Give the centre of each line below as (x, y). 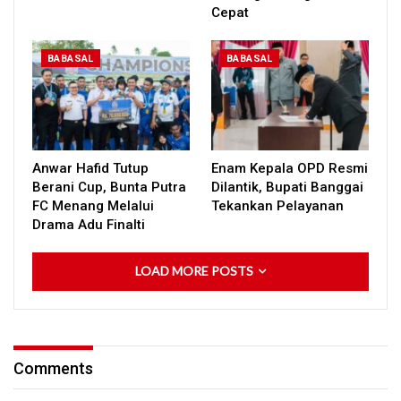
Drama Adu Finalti (90, 224)
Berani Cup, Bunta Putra (109, 187)
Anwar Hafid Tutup (90, 168)
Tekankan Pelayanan (277, 205)
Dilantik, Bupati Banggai (287, 187)
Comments (53, 368)
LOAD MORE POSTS (196, 270)
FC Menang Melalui (93, 205)
